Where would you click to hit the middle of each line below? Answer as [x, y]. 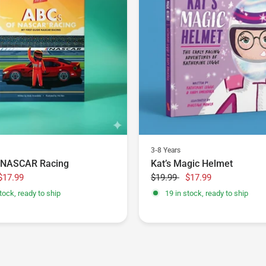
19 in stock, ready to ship [207, 193]
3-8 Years [166, 151]
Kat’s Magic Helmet [192, 164]
